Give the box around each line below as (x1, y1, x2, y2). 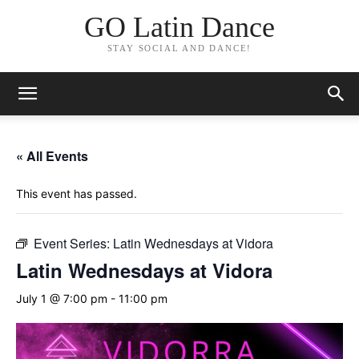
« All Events (16, 147, 88, 165)
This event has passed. (16, 187, 137, 200)
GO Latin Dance (83, 11, 275, 44)
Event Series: (34, 234, 113, 252)
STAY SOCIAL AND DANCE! (107, 43, 252, 54)
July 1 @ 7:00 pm (16, 292, 107, 305)
